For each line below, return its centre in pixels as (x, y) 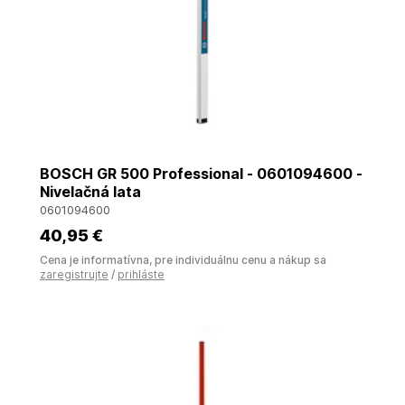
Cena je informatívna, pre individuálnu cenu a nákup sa (183, 260)
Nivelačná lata (90, 192)
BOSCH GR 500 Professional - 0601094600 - (201, 174)
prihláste (141, 274)
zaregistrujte (74, 274)
